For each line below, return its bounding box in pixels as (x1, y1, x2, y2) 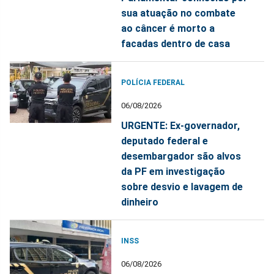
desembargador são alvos (121, 150, 242, 162)
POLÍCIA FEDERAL (121, 78, 185, 87)
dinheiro (121, 196, 159, 208)
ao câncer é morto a (121, 22, 215, 34)
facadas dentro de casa (121, 37, 231, 50)
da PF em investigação (121, 165, 226, 177)
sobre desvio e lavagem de (121, 180, 243, 193)
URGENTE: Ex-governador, (121, 119, 240, 131)
